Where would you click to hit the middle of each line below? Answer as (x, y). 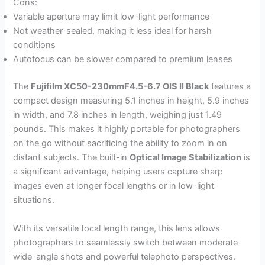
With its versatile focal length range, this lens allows (117, 228)
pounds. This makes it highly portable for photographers (127, 129)
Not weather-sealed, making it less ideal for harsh (113, 31)
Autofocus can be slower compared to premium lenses (123, 59)
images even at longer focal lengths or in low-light (114, 186)
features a (230, 87)
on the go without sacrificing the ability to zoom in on (120, 143)
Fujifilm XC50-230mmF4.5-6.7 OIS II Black (120, 87)
